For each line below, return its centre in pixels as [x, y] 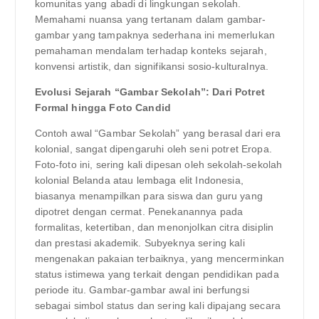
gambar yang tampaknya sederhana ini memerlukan [155, 35]
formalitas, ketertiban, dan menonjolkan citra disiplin [154, 227]
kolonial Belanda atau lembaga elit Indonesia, [139, 180]
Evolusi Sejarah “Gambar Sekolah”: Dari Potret [150, 91]
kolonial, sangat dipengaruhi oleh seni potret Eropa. [153, 148]
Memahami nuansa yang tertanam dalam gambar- [150, 19]
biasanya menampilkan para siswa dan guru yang [148, 195]
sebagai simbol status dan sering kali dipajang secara [157, 305]
